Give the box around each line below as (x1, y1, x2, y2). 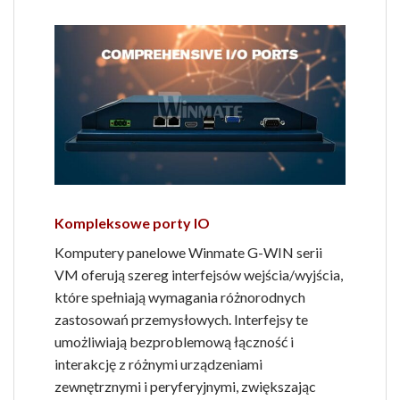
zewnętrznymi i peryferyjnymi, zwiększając (54, 377, 316, 395)
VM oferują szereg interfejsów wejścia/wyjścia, (54, 265, 343, 283)
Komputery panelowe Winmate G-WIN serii (54, 243, 322, 261)
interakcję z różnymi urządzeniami (54, 354, 262, 372)
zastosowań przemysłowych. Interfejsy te (54, 310, 308, 328)
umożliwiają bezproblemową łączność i (54, 332, 294, 350)
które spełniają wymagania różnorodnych (54, 287, 305, 305)
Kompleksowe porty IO (54, 213, 210, 231)
